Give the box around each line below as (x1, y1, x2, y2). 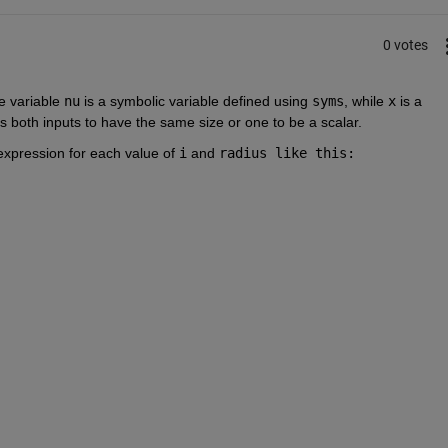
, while (343, 92, 384, 109)
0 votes (382, 37, 428, 54)
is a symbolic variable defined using (83, 92, 308, 109)
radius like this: (218, 144, 355, 161)
